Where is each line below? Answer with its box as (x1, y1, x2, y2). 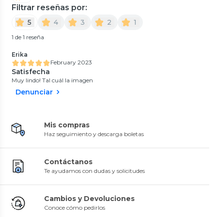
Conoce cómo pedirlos (44, 203, 105, 211)
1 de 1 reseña (12, 33, 44, 41)
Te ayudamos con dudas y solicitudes (44, 167, 145, 174)
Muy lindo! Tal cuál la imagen (12, 76, 93, 84)
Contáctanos (44, 157, 93, 166)
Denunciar (15, 87, 53, 96)
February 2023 (50, 58, 92, 66)
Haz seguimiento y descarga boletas (44, 130, 144, 138)
